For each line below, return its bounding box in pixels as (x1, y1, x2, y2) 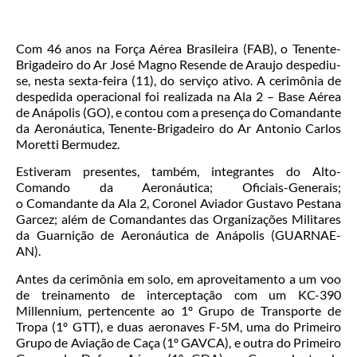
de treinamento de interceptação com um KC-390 (16, 286, 341, 302)
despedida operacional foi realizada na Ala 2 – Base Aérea (16, 88, 341, 104)
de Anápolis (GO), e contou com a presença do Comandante (16, 104, 341, 120)
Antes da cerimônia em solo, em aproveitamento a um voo (16, 270, 341, 286)
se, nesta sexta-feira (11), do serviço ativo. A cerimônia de (16, 72, 341, 88)
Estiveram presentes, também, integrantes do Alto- (16, 163, 341, 179)
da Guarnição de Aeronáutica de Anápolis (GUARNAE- (16, 227, 341, 243)
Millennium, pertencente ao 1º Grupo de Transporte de (16, 302, 341, 318)
